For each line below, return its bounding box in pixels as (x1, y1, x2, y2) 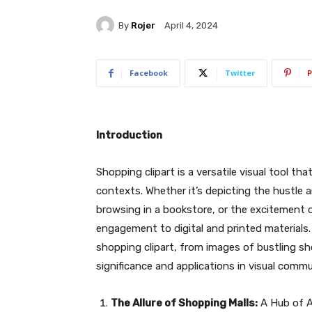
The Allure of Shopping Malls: (111, 297, 258, 309)
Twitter (225, 68, 255, 78)
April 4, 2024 (164, 20, 218, 31)
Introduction (96, 129, 162, 141)
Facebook (130, 68, 168, 78)
